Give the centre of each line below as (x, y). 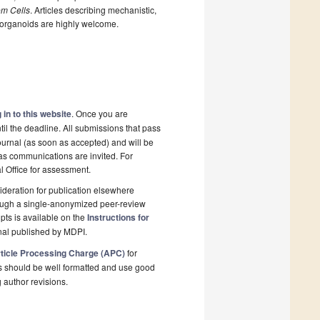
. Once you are (100, 114)
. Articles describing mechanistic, (93, 10)
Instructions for (118, 217)
